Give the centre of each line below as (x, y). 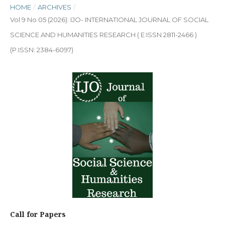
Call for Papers (38, 214)
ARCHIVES (54, 7)
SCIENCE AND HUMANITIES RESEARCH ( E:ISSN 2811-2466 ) (103, 35)
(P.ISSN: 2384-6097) (42, 50)
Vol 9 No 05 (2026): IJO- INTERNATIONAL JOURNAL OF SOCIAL (109, 20)
